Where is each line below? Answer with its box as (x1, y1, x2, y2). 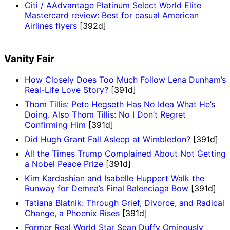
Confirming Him (25, 119, 86, 130)
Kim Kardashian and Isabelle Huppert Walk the (25, 172, 204, 183)
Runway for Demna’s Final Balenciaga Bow (25, 183, 188, 194)
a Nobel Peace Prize (25, 158, 103, 169)
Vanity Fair (4, 52, 54, 65)
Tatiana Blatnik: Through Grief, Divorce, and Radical (25, 197, 224, 208)
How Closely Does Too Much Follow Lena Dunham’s (25, 74, 226, 85)
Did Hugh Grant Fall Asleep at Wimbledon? (25, 133, 190, 144)
